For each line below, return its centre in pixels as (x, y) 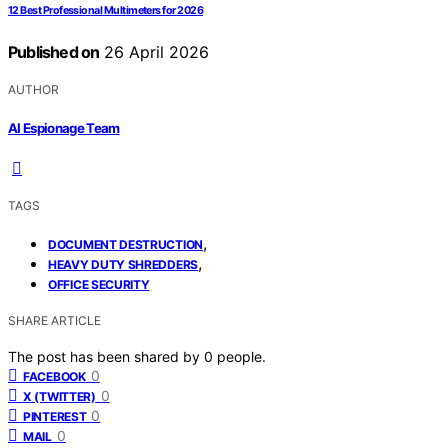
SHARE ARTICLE (54, 320)
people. (241, 356)
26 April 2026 (154, 52)
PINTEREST (55, 416)
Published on (54, 52)
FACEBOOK (54, 376)
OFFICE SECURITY (99, 284)
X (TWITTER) (59, 396)
